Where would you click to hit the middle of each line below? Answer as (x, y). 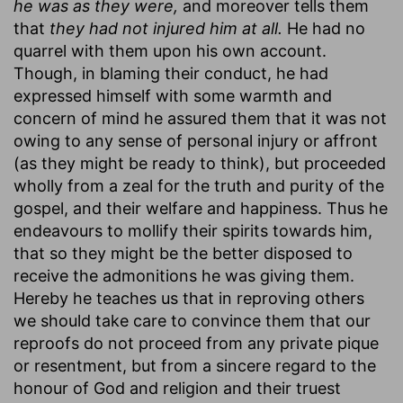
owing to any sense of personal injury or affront (196, 140)
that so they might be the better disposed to (183, 253)
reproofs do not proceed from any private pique (196, 343)
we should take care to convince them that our (192, 320)
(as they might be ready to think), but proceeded (200, 163)
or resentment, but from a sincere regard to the (195, 365)
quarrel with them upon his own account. (170, 50)
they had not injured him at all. (166, 28)
